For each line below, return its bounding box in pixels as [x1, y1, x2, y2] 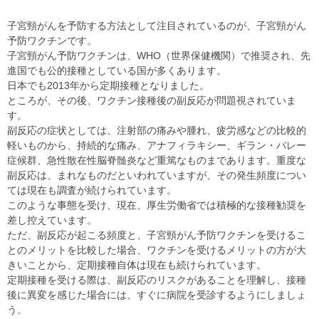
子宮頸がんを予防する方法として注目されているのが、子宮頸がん [7, 20, 306, 31]
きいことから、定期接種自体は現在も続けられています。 [7, 259, 266, 271]
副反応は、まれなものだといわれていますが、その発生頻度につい [7, 169, 306, 181]
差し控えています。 [7, 214, 97, 226]
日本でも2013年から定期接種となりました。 [7, 80, 209, 91]
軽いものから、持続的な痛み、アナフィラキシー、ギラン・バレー [7, 140, 306, 151]
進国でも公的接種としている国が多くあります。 [7, 65, 226, 76]
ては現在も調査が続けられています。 [7, 184, 177, 196]
